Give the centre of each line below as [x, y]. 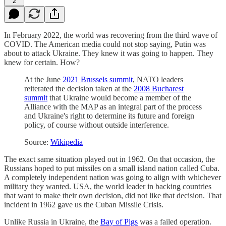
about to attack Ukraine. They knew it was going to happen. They [109, 53]
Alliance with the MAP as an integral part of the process [113, 106]
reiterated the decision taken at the [79, 88]
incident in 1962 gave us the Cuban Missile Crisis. [84, 204]
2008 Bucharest [159, 88]
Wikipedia [67, 142]
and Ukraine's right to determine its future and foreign [109, 116]
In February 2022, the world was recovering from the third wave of [111, 35]
